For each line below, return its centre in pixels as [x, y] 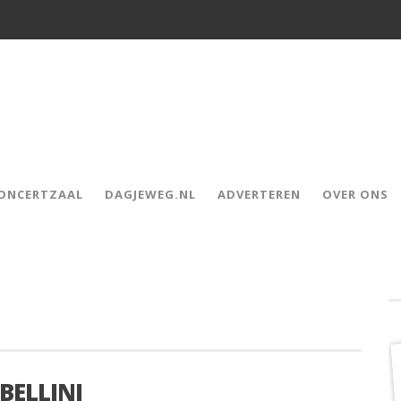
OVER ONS [355, 194]
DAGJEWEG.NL [150, 194]
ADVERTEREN [259, 194]
